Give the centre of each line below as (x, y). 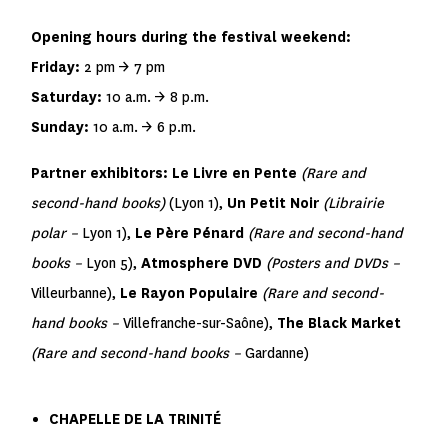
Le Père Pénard (192, 233)
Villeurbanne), (76, 293)
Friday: (58, 67)
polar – (57, 233)
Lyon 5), (114, 263)
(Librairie (354, 203)
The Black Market (339, 323)
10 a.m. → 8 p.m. (158, 97)
